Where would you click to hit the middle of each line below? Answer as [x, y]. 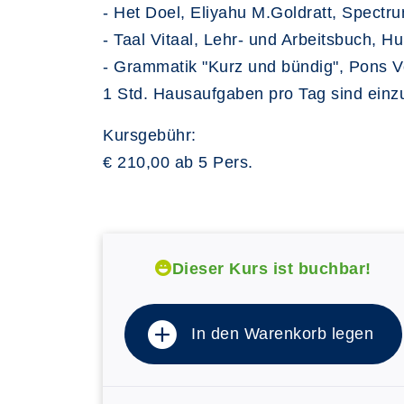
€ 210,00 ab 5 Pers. [178, 162]
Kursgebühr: [150, 135]
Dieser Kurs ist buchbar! [271, 269]
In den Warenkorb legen [282, 334]
